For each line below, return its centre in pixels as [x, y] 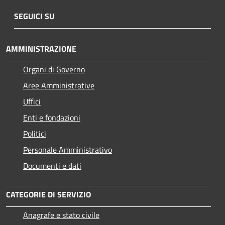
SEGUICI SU [34, 16]
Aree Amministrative [59, 85]
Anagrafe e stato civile [61, 215]
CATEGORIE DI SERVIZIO [48, 194]
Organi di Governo [54, 69]
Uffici [32, 101]
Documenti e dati [52, 165]
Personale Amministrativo [68, 149]
